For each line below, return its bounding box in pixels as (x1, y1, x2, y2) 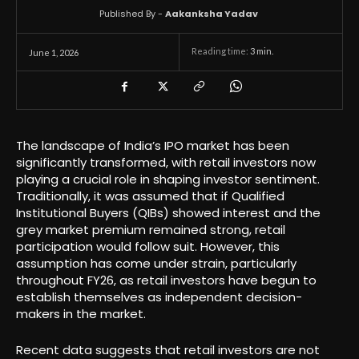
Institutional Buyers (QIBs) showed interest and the (16, 204, 321, 221)
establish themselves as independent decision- (16, 288, 302, 305)
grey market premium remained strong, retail (16, 220, 285, 238)
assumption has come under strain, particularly (16, 254, 296, 272)
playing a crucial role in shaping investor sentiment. (16, 170, 320, 188)
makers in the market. (16, 305, 146, 322)
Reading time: (192, 46, 250, 57)
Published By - (99, 6, 163, 20)
